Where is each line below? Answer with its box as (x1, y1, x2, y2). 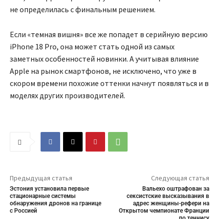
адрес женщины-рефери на (132, 200, 209, 207)
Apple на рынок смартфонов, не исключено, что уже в (10, 66, 197, 76)
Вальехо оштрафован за (142, 185, 209, 193)
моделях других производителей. (10, 90, 125, 101)
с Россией (10, 207, 37, 215)
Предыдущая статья (10, 174, 72, 183)
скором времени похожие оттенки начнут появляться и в (10, 78, 209, 88)
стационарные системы (10, 193, 76, 200)
